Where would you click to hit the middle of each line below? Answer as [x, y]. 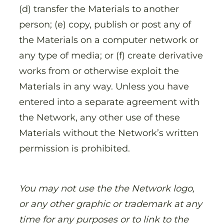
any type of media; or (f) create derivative [111, 55]
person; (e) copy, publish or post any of [105, 24]
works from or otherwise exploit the [99, 71]
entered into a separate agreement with [109, 102]
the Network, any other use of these [99, 117]
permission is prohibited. [76, 148]
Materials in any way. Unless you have [104, 86]
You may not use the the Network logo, [107, 188]
